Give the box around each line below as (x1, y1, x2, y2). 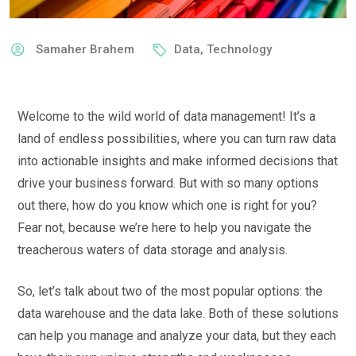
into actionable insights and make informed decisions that (17, 153, 338, 168)
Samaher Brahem (36, 41, 134, 56)
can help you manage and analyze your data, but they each (17, 327, 336, 343)
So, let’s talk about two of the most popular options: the (17, 283, 323, 299)
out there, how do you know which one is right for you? (17, 197, 317, 213)
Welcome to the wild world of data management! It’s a (17, 108, 315, 124)
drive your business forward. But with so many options (17, 175, 319, 191)
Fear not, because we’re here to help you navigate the (17, 219, 311, 235)
